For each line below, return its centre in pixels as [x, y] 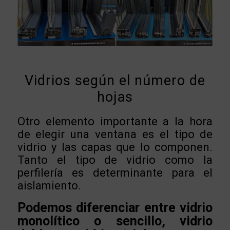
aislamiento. [49, 185]
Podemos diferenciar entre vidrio [115, 208]
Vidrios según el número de [115, 80]
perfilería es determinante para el [115, 172]
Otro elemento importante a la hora [115, 121]
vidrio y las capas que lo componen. [115, 147]
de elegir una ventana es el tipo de [115, 134]
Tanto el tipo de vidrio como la [115, 160]
